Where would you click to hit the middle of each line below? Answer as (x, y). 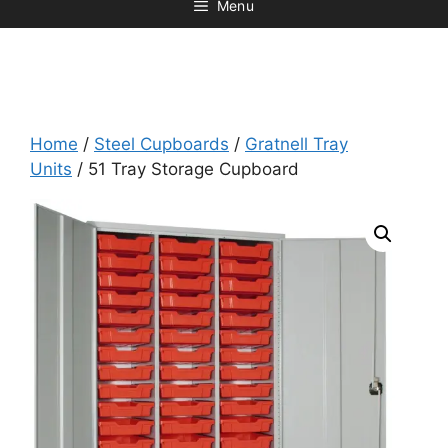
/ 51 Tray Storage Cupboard (185, 169)
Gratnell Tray (296, 144)
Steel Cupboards (161, 144)
